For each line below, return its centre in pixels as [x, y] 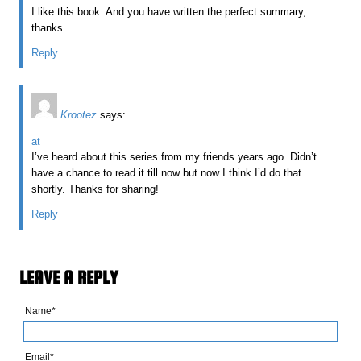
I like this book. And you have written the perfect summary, [169, 11]
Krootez [79, 114]
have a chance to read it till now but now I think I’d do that [167, 172]
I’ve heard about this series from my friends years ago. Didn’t [174, 156]
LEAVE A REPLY [69, 277]
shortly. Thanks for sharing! [95, 189]
